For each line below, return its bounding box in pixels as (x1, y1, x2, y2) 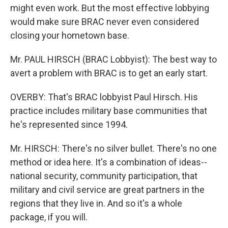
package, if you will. (10, 212, 88, 222)
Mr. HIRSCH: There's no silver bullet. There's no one (10, 143, 217, 154)
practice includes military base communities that (10, 105, 207, 116)
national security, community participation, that (10, 170, 197, 181)
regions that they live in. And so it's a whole (10, 198, 182, 209)
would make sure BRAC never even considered (10, 16, 199, 27)
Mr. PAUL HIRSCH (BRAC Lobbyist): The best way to (10, 54, 217, 65)
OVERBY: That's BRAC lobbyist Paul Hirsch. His (10, 92, 198, 102)
